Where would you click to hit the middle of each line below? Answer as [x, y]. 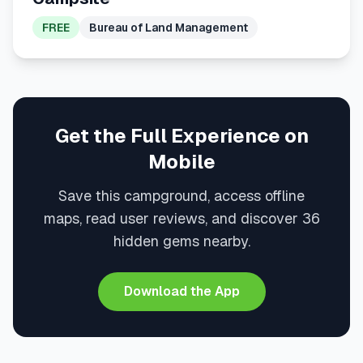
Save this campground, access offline [181, 196]
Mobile [181, 162]
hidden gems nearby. [181, 241]
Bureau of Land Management [169, 28]
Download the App [181, 291]
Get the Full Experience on [181, 136]
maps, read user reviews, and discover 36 [181, 218]
